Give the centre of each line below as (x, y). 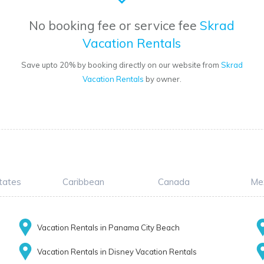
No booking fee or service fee (115, 26)
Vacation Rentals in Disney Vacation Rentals (117, 252)
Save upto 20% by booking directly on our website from (121, 65)
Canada (174, 182)
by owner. (162, 79)
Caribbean (83, 182)
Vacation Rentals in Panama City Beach (108, 228)
